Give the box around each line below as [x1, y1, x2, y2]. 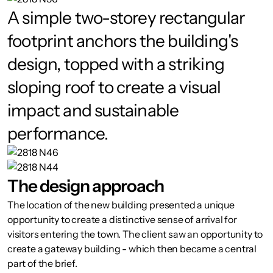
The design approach [7, 175, 164, 196]
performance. [7, 123, 108, 144]
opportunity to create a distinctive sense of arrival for [7, 213, 237, 225]
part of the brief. [7, 257, 79, 269]
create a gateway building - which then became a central [7, 243, 257, 255]
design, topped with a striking [7, 54, 225, 74]
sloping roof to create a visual [7, 77, 221, 97]
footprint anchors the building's [7, 30, 238, 51]
